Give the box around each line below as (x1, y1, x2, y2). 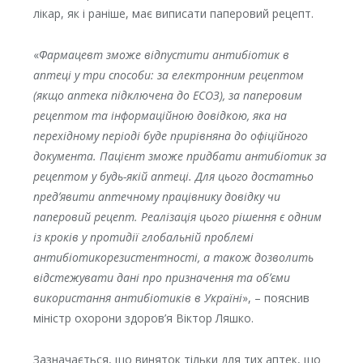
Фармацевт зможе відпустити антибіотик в (38, 46, 289, 62)
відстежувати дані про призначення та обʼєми (32, 269, 290, 285)
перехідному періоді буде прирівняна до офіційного (32, 127, 308, 143)
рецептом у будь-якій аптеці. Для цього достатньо (32, 168, 314, 184)
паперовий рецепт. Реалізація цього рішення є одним (32, 208, 322, 224)
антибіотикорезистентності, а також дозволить (32, 249, 314, 265)
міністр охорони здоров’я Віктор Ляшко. (32, 310, 254, 326)
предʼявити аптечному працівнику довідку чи (32, 188, 280, 204)
